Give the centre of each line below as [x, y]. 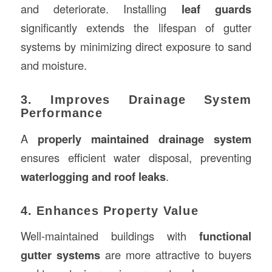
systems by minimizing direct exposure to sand [136, 46]
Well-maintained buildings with [110, 236]
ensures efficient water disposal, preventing [136, 157]
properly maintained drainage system [144, 138]
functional [226, 236]
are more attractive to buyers [176, 255]
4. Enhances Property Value [109, 210]
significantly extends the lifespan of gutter [136, 28]
